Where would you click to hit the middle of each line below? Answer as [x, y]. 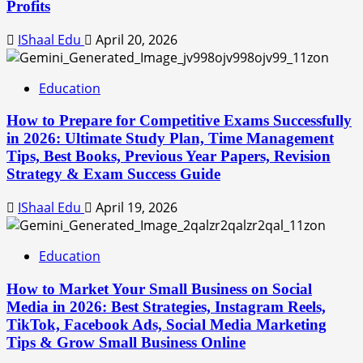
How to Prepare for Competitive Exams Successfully [179, 121]
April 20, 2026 [135, 39]
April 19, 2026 [135, 208]
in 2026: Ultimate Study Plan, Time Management [170, 139]
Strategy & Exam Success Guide [113, 174]
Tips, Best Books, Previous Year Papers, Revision [169, 156]
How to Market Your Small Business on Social [159, 288]
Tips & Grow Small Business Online [126, 342]
